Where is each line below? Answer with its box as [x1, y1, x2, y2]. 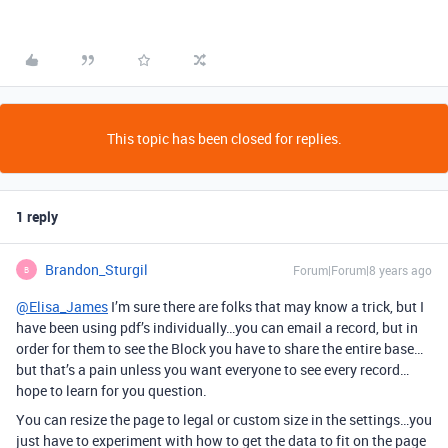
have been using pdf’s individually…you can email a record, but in [16, 318, 418, 337]
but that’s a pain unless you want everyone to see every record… [16, 360, 409, 379]
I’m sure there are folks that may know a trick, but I [108, 297, 424, 316]
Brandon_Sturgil [45, 260, 148, 279]
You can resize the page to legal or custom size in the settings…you [16, 410, 432, 429]
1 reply [16, 207, 58, 226]
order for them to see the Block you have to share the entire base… [16, 339, 423, 358]
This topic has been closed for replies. [106, 129, 342, 148]
